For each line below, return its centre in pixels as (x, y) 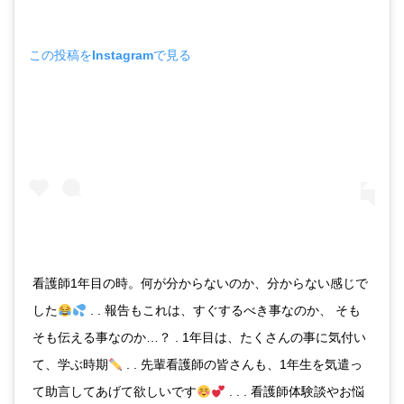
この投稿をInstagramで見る (110, 55)
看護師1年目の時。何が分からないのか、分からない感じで (200, 284)
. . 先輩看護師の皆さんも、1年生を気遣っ (242, 365)
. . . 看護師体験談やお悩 (294, 392)
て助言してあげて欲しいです (115, 392)
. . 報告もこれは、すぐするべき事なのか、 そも (223, 311)
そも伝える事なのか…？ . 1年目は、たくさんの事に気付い (199, 338)
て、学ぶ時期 (70, 365)
